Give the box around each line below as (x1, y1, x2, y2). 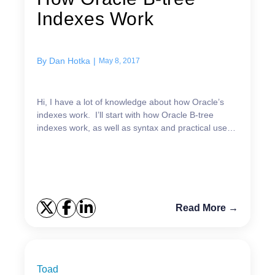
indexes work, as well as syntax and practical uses (37, 122, 231, 133)
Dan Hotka (49, 55, 90, 66)
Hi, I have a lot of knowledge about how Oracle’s (37, 96, 224, 107)
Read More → (176, 202, 238, 213)
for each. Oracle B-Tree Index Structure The (37, 135, 76, 145)
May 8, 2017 (99, 56, 140, 65)
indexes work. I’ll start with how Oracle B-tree (37, 109, 214, 120)
